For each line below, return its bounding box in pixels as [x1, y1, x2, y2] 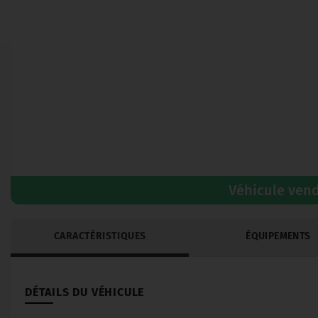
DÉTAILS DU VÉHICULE [25, 285, 145, 299]
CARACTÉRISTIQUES [53, 230, 146, 242]
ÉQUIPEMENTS [246, 230, 311, 242]
